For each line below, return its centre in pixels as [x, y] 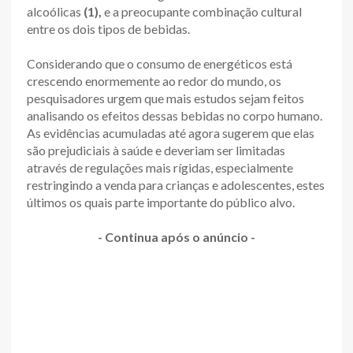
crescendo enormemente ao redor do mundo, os [154, 80]
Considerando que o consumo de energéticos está [160, 63]
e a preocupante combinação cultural [203, 11]
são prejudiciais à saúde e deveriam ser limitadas [156, 150]
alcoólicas [55, 11]
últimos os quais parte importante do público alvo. [161, 202]
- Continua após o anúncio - [176, 236]
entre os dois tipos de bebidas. [108, 28]
